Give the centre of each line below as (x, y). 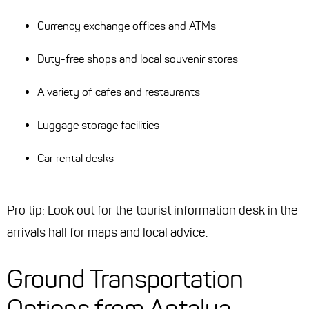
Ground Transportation (125, 279)
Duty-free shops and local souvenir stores (138, 59)
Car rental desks (76, 159)
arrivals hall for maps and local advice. (107, 233)
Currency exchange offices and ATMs (127, 26)
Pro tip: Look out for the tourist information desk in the (152, 211)
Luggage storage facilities (98, 126)
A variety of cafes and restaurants (119, 92)
